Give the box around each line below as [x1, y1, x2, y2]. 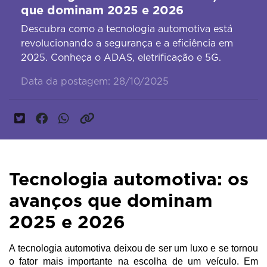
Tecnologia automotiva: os [9, 168, 249, 190]
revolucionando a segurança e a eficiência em [21, 38, 233, 49]
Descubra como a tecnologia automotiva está [21, 23, 232, 35]
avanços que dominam [9, 190, 213, 212]
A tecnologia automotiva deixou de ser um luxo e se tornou [9, 243, 258, 254]
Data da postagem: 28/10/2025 [21, 76, 169, 88]
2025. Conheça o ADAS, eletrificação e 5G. [21, 52, 221, 64]
